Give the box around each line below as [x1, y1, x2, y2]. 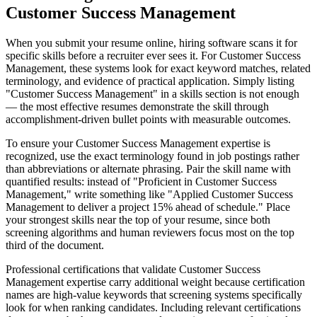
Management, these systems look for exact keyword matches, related [6, 62, 311, 75]
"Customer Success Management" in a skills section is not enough [6, 88, 299, 100]
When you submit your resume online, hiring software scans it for [6, 37, 297, 50]
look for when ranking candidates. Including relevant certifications [6, 301, 301, 314]
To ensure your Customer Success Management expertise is [6, 137, 270, 150]
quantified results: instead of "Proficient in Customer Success [6, 175, 277, 188]
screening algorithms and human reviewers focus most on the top [6, 226, 294, 239]
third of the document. [6, 239, 104, 252]
